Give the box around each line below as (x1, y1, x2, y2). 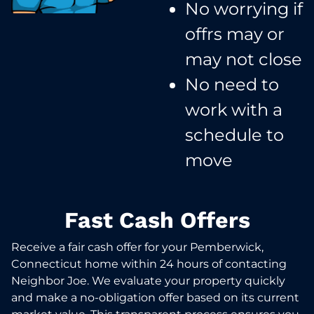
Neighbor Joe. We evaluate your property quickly (11, 273, 285, 287)
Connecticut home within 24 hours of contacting (11, 257, 287, 271)
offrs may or (185, 23, 285, 44)
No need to (185, 74, 279, 95)
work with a (185, 99, 282, 120)
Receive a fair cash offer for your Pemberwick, (11, 240, 264, 254)
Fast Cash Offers (64, 206, 250, 233)
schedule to (185, 124, 284, 145)
